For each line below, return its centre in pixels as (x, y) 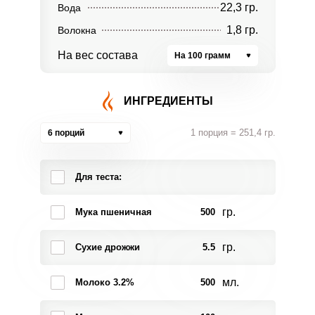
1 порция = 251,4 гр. (233, 133)
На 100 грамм (202, 56)
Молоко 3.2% (104, 282)
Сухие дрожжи (107, 247)
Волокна (77, 30)
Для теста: (98, 177)
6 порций (66, 133)
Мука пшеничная (113, 212)
